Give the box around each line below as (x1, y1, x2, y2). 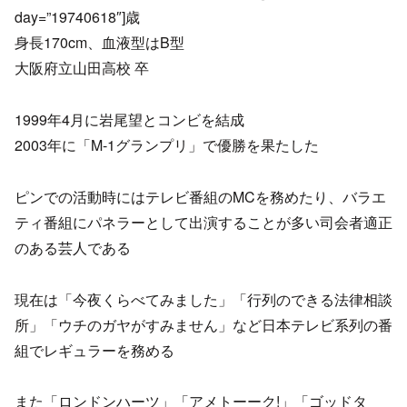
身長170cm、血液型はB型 (15, 32, 184, 54)
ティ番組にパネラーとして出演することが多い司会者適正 (15, 211, 392, 233)
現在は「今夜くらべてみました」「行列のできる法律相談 (15, 288, 392, 310)
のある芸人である (15, 236, 131, 258)
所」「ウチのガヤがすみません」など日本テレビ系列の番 (15, 313, 392, 335)
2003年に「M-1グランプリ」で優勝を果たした (15, 134, 319, 155)
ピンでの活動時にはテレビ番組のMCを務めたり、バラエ (15, 185, 386, 207)
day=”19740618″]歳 (15, 6, 140, 28)
